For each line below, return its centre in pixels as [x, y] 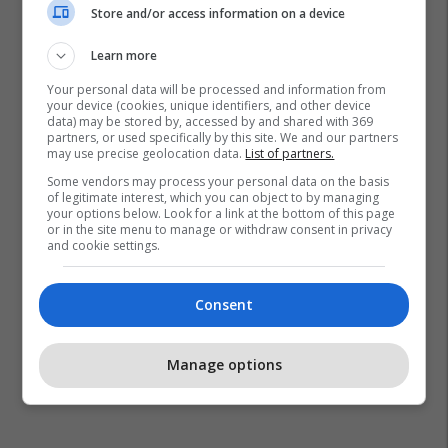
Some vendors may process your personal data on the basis [218, 181]
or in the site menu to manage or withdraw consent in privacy [220, 229]
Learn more [124, 55]
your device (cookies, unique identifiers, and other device [209, 105]
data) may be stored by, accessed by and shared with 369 [210, 121]
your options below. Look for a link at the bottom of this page [221, 213]
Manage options [224, 365]
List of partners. [290, 153]
